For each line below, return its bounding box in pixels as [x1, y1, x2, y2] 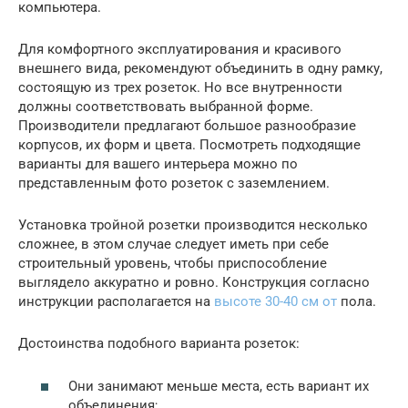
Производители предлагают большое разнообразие [18, 117, 356, 135]
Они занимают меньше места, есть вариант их [68, 377, 369, 394]
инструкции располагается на [18, 293, 214, 311]
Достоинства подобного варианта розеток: [18, 335, 300, 352]
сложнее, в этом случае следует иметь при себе [18, 236, 329, 253]
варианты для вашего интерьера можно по [18, 156, 298, 173]
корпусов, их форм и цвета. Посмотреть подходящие [18, 137, 361, 154]
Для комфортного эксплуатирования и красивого [18, 41, 342, 58]
